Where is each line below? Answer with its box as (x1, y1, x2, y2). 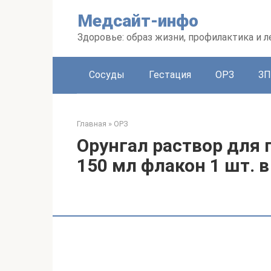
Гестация (149, 69, 191, 80)
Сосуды (89, 69, 125, 80)
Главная (77, 119, 106, 128)
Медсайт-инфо (77, 11, 198, 31)
